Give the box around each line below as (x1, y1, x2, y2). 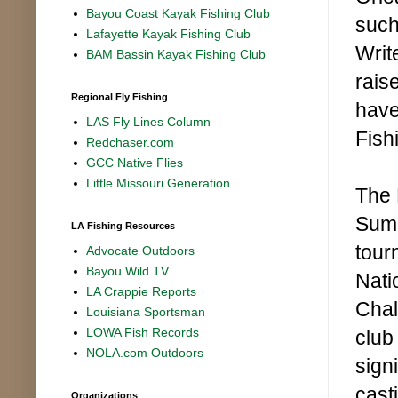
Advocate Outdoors (86, 243, 195, 259)
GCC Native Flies (86, 155, 184, 171)
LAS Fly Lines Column (86, 115, 211, 130)
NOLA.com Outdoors (86, 346, 204, 361)
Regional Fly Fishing (71, 91, 168, 102)
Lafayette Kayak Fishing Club (86, 27, 251, 42)
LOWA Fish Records (86, 325, 200, 340)
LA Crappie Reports (86, 284, 197, 299)
